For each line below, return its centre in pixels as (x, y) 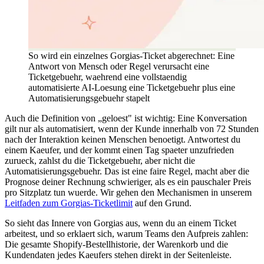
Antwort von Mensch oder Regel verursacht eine (119, 67)
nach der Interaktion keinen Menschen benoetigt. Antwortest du (123, 140)
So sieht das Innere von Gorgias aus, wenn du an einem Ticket (121, 223)
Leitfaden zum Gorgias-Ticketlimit (69, 203)
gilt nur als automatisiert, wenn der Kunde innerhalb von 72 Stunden (132, 129)
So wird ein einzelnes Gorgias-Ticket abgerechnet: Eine (131, 56)
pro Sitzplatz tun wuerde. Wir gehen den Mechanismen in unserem (128, 193)
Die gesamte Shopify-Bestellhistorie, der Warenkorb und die (116, 245)
